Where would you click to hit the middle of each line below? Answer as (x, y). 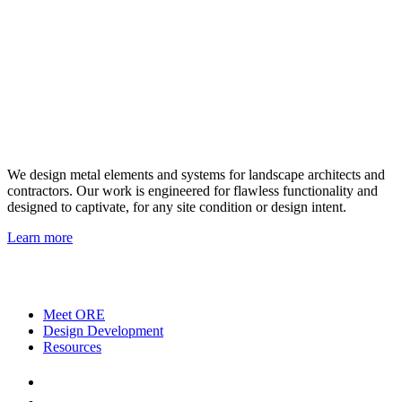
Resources (72, 347)
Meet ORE (74, 315)
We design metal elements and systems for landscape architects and (196, 175)
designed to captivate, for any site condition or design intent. (177, 207)
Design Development (103, 331)
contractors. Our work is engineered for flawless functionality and (192, 191)
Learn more (40, 237)
